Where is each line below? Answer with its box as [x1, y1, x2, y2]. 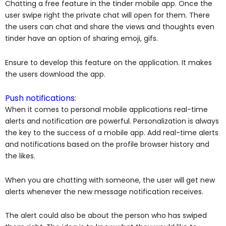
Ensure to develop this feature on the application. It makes [5, 57, 212, 68]
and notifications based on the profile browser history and [5, 139, 209, 150]
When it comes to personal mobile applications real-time [5, 104, 208, 115]
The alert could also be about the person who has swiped [5, 210, 207, 221]
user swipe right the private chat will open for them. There [5, 10, 210, 21]
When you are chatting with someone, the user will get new [5, 175, 215, 185]
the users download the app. [5, 69, 107, 79]
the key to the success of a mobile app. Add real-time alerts [5, 128, 218, 138]
